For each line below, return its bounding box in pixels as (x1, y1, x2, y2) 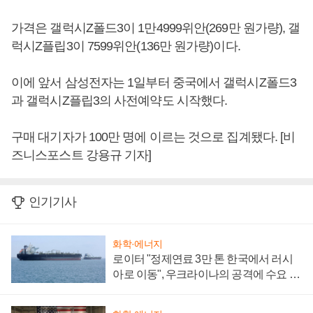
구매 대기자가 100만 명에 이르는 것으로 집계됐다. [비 (11, 130, 296, 145)
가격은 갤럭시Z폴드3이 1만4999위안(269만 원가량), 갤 (11, 21, 300, 36)
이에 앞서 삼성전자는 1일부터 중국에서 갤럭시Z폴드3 (11, 75, 296, 90)
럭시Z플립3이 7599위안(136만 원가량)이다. (11, 39, 240, 54)
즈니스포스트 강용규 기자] (11, 148, 152, 163)
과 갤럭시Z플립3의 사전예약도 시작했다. (11, 94, 228, 108)
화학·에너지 (112, 238, 163, 250)
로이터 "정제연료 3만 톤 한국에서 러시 (112, 253, 293, 265)
